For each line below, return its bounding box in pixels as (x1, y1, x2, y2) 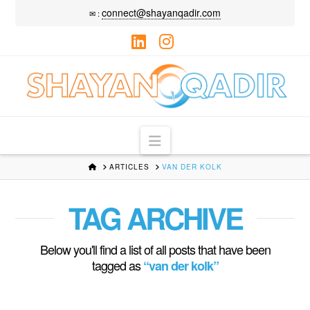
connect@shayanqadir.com (102, 5, 221, 19)
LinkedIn (140, 44, 202, 69)
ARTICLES (109, 162, 149, 172)
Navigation (161, 129, 225, 149)
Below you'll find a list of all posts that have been (39, 239, 271, 258)
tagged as (91, 255, 143, 274)
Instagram (168, 44, 242, 69)
